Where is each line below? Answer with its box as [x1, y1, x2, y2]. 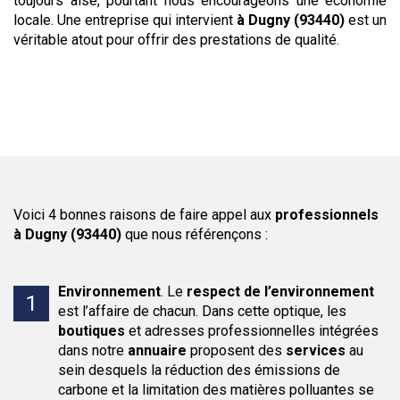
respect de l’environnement [187, 283, 374, 300]
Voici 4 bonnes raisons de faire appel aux [13, 206, 275, 223]
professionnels [275, 206, 379, 223]
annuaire [128, 342, 187, 359]
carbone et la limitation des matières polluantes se [58, 381, 374, 398]
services [286, 342, 346, 359]
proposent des [187, 342, 286, 359]
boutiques [58, 322, 125, 339]
